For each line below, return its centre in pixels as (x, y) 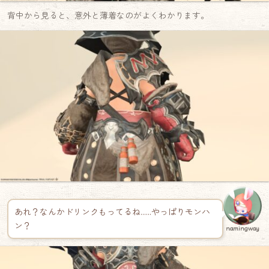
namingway (243, 228)
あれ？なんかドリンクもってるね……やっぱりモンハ (112, 212)
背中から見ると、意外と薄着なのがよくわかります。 (108, 15)
